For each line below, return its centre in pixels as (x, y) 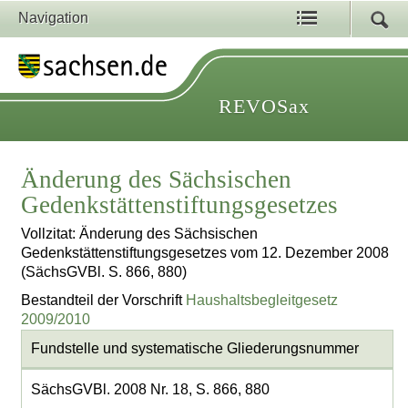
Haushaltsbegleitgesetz (262, 300)
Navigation (53, 18)
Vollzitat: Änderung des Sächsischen (140, 234)
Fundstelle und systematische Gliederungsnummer (194, 349)
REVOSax (264, 106)
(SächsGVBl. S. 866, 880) (104, 272)
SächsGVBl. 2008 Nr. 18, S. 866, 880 (150, 390)
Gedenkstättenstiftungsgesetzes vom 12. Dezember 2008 (205, 253)
